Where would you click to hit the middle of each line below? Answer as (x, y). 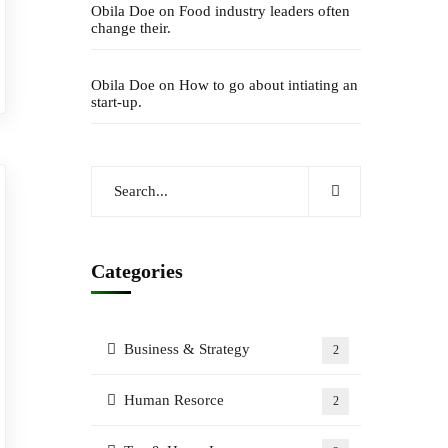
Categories (137, 271)
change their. (131, 28)
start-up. (116, 102)
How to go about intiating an (268, 85)
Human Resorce (174, 400)
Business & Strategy (187, 349)
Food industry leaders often (264, 11)
